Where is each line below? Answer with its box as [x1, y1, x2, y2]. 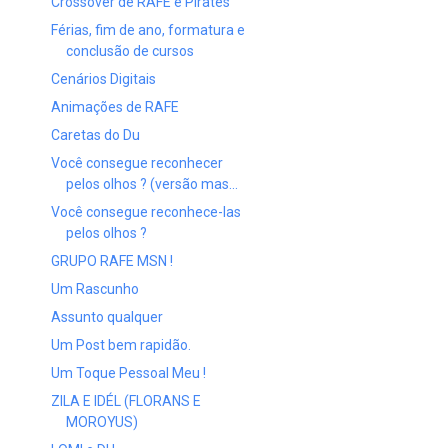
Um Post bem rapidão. [50, 336, 191, 353]
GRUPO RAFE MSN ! [50, 252, 173, 269]
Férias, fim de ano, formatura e [50, 21, 245, 38]
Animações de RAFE [50, 98, 179, 115]
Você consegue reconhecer [50, 154, 223, 171]
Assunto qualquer [50, 308, 163, 325]
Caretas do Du [50, 126, 140, 143]
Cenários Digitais [50, 70, 156, 87]
